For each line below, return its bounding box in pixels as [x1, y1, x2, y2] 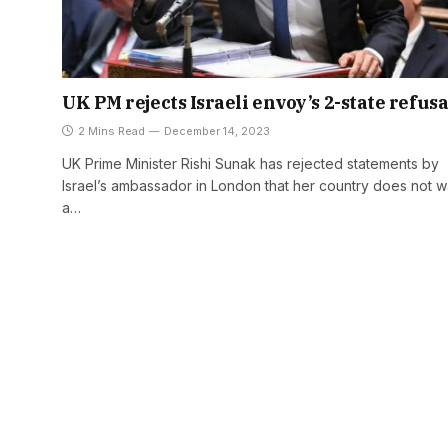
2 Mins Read [78, 123, 145, 138]
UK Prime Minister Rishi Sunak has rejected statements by [62, 154, 439, 172]
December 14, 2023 [164, 123, 270, 138]
